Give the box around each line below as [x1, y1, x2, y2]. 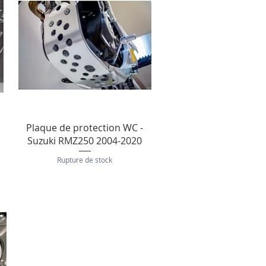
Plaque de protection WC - [26, 121, 144, 135]
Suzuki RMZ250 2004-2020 [27, 134, 142, 148]
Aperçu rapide [56, 121, 113, 132]
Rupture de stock [57, 155, 113, 165]
